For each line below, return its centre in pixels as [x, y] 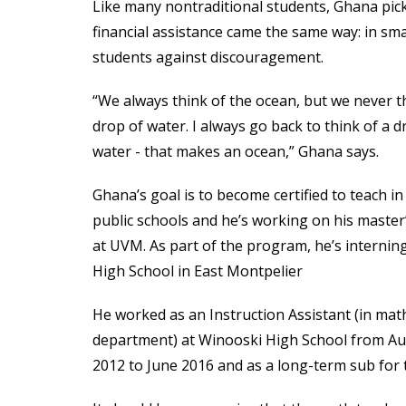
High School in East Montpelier [198, 271]
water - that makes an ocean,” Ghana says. [236, 151]
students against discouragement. [208, 57]
